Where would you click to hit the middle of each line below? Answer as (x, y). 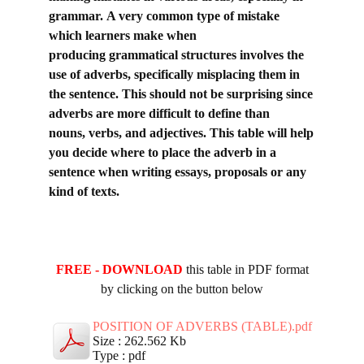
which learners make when (123, 36)
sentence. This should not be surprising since (191, 94)
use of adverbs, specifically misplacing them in (174, 75)
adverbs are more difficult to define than (159, 114)
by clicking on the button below (182, 289)
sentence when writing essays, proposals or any (178, 172)
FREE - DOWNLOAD (119, 270)
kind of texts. (84, 192)
